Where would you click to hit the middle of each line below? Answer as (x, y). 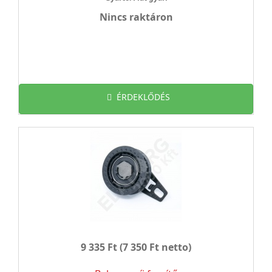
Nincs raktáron (136, 17)
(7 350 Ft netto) (154, 247)
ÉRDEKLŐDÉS (143, 97)
